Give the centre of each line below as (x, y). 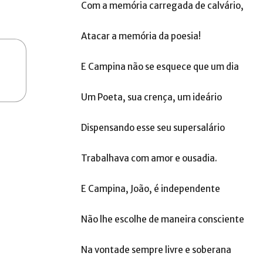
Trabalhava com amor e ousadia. (149, 158)
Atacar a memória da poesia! (141, 36)
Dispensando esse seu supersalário (153, 128)
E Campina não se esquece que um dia (160, 67)
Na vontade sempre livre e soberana (156, 250)
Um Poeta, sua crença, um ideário (151, 97)
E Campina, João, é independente (151, 189)
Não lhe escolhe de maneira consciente (163, 219)
